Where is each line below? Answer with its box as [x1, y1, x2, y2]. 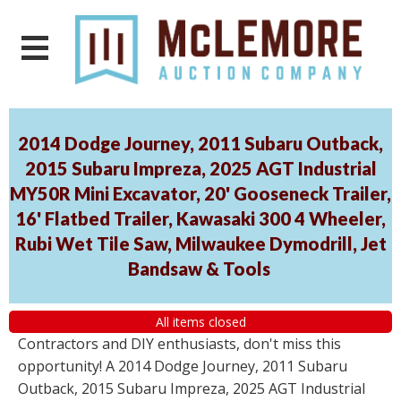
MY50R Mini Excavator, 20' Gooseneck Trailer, [10, 183, 391, 205]
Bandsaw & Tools [127, 258, 270, 280]
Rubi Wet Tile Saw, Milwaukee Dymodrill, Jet [14, 233, 387, 255]
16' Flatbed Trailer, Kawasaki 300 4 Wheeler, [15, 208, 386, 230]
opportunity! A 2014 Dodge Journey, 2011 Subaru [18, 356, 347, 377]
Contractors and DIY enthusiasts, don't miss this [18, 334, 341, 354]
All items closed [155, 312, 246, 330]
